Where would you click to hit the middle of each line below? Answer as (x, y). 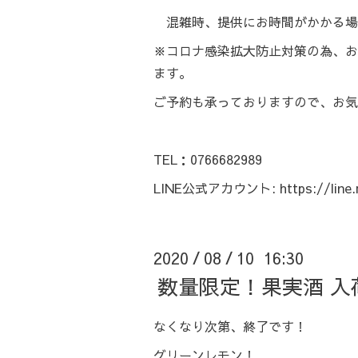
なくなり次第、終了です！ (230, 326)
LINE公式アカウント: (217, 188)
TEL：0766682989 (208, 159)
